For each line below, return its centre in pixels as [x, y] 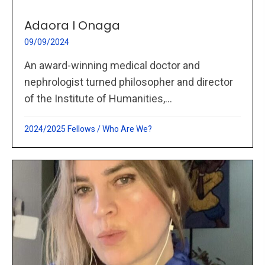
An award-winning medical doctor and [112, 66]
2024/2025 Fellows [60, 129]
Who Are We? [127, 129]
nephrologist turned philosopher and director [129, 82]
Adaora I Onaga [72, 26]
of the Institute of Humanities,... [98, 99]
